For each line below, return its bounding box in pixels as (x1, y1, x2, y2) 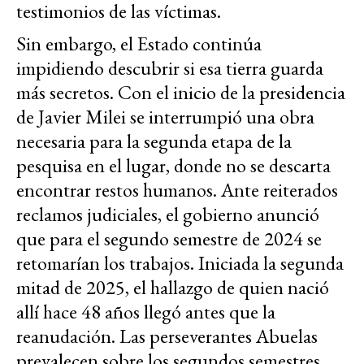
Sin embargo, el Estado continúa (16, 31, 262, 57)
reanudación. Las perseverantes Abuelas (16, 323, 318, 349)
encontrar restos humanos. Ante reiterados (16, 177, 338, 203)
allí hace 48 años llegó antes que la (16, 299, 275, 325)
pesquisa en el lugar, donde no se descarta (16, 153, 331, 179)
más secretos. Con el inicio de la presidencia (16, 80, 345, 106)
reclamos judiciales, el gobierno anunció (16, 201, 319, 227)
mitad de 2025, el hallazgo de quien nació (16, 275, 329, 301)
